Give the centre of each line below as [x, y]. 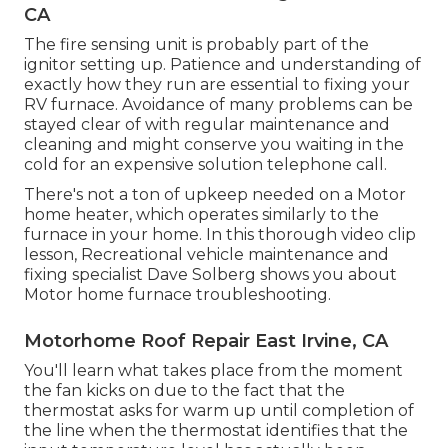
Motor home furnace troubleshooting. [177, 295]
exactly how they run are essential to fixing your [217, 85]
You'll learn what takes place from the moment [213, 371]
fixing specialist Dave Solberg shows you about [210, 275]
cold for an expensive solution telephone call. [205, 165]
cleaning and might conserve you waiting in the [214, 145]
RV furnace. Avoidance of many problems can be [218, 105]
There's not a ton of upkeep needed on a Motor [215, 195]
